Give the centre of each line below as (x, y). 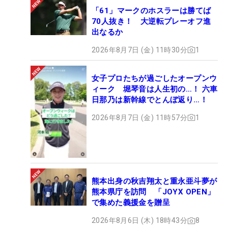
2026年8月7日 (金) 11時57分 (139, 117)
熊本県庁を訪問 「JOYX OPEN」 (153, 192)
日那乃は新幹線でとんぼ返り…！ (150, 99)
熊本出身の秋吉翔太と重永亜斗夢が (154, 181)
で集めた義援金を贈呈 (131, 203)
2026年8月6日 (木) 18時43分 (139, 221)
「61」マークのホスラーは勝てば (151, 10)
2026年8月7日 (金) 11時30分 (139, 50)
